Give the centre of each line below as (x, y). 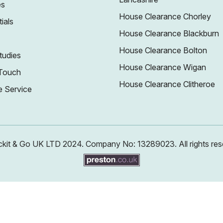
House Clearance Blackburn (169, 33)
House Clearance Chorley (165, 16)
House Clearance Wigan (163, 67)
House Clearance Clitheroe (167, 84)
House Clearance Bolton (163, 50)
